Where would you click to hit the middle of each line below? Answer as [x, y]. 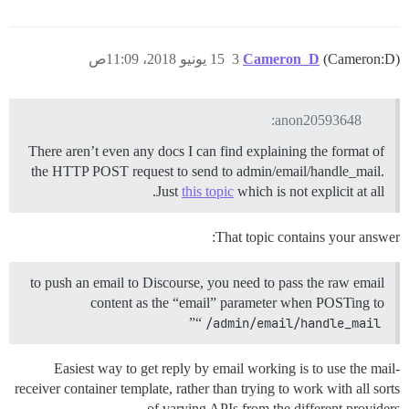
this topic [208, 191]
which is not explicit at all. [309, 191]
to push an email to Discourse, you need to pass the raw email [207, 282]
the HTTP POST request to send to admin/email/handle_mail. [208, 171]
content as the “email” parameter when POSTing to [237, 302]
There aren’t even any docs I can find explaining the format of [206, 151]
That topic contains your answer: [308, 236]
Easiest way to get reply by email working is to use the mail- [227, 368]
